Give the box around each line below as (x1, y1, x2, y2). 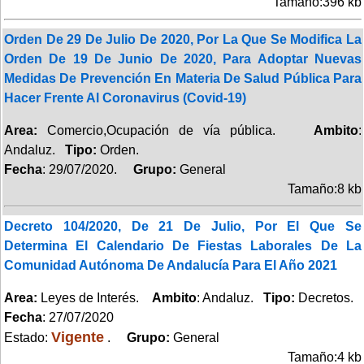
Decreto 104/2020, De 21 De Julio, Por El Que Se (4, 219, 362, 233)
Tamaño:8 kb (288, 181, 362, 196)
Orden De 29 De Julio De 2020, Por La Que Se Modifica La (4, 32, 362, 46)
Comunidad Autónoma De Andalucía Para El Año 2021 (4, 258, 337, 272)
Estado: (4, 330, 51, 344)
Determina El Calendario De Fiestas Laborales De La (4, 238, 362, 253)
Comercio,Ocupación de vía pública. (37, 123, 314, 137)
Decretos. (298, 290, 353, 305)
